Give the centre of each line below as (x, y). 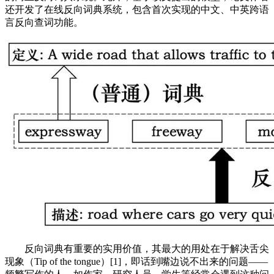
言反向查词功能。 (44, 22)
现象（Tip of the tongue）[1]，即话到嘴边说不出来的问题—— (136, 261)
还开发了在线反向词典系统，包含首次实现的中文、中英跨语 (137, 9)
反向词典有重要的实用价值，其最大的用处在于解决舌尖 (137, 249)
